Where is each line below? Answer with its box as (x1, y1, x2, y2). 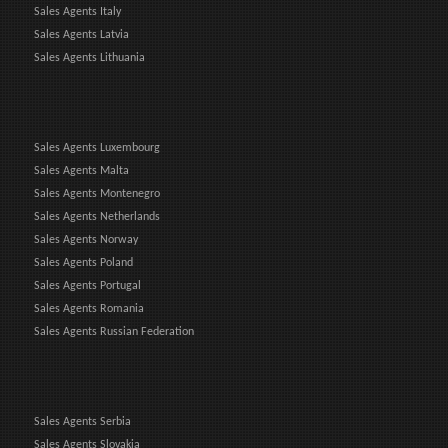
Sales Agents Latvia (34, 28, 129, 41)
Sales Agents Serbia (34, 415, 131, 428)
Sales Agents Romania (34, 302, 144, 315)
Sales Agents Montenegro (34, 187, 160, 200)
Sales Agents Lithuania (34, 51, 145, 64)
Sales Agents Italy (34, 5, 121, 18)
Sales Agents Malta (34, 164, 129, 177)
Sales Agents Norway (34, 233, 138, 246)
